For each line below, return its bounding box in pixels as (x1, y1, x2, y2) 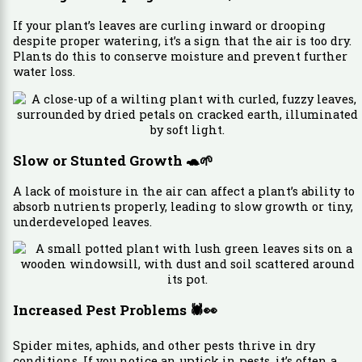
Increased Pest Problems (12, 301, 190, 320)
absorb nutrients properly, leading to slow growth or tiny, (12, 198, 353, 214)
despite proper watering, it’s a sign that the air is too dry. (12, 33, 351, 49)
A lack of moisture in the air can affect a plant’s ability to (12, 183, 355, 199)
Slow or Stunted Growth (12, 150, 186, 170)
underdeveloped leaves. (12, 213, 152, 229)
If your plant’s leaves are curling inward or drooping (12, 18, 326, 34)
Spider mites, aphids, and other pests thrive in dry (12, 338, 315, 354)
